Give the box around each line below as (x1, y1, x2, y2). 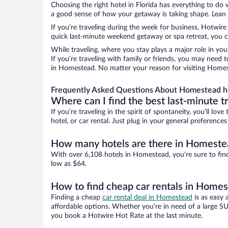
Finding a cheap (51, 194, 102, 202)
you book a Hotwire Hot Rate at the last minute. (51, 212, 203, 220)
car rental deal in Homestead (102, 194, 192, 202)
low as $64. (51, 160, 87, 168)
